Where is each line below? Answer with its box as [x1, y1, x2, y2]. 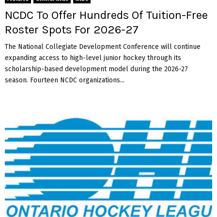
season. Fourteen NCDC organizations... [5, 76, 124, 84]
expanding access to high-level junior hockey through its [5, 53, 181, 62]
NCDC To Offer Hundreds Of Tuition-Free [5, 8, 208, 22]
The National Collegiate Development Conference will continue [5, 42, 201, 51]
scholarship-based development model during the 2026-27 [5, 64, 188, 73]
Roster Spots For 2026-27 [5, 22, 139, 36]
